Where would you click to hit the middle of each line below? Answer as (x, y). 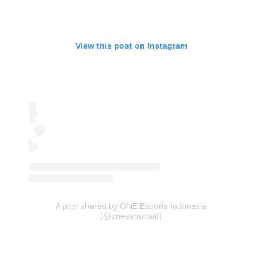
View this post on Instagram (131, 45)
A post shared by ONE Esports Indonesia (131, 206)
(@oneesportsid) (131, 216)
